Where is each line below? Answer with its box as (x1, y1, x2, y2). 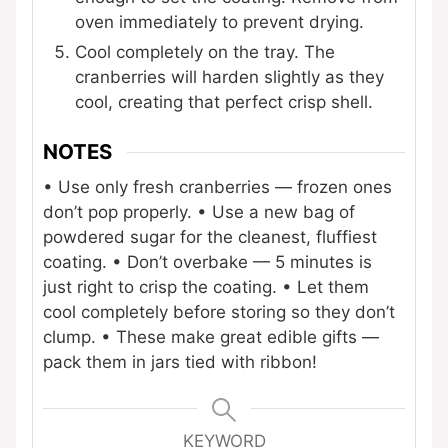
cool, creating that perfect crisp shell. (75, 91, 373, 112)
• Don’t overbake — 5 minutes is (107, 252, 372, 273)
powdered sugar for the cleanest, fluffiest (43, 227, 377, 248)
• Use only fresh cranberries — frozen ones (43, 177, 392, 198)
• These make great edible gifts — (96, 327, 379, 348)
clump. (43, 327, 96, 348)
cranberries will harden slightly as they (75, 66, 384, 87)
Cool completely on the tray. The (75, 41, 335, 62)
